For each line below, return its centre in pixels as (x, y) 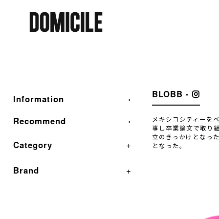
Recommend (39, 121)
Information (38, 99)
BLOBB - (172, 94)
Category (33, 145)
